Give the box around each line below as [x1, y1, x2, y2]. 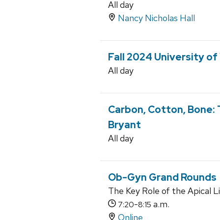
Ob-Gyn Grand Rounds [108, 171, 217, 184]
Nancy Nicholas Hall [118, 12, 195, 24]
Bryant [108, 118, 141, 132]
